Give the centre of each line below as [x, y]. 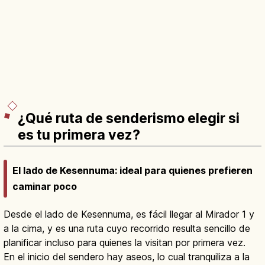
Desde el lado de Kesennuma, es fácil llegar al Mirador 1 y [129, 214]
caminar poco [45, 187]
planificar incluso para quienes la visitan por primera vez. [125, 243]
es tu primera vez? [79, 135]
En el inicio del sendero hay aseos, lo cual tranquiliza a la [127, 257]
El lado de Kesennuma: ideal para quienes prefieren [132, 171]
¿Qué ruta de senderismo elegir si [129, 118]
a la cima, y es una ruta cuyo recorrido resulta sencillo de [127, 229]
